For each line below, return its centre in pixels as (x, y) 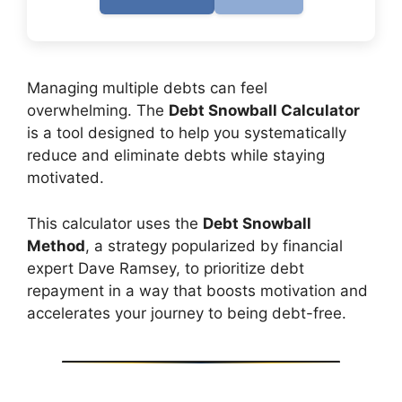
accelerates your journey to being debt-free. (187, 313)
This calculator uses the (115, 223)
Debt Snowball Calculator (264, 110)
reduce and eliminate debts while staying (176, 155)
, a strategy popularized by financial (214, 245)
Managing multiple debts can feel (147, 88)
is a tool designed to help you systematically (187, 133)
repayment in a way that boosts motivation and (197, 290)
